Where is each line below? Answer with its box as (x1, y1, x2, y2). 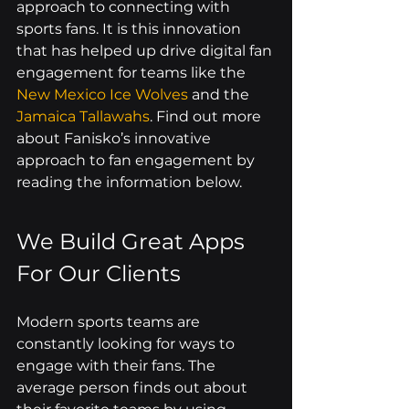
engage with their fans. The (16, 357, 219, 375)
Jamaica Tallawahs (16, 108, 150, 126)
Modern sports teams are (16, 313, 204, 331)
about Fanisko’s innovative (16, 130, 215, 148)
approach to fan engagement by (16, 152, 258, 170)
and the (188, 86, 253, 104)
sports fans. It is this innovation (16, 20, 245, 38)
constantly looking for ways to (16, 335, 238, 353)
